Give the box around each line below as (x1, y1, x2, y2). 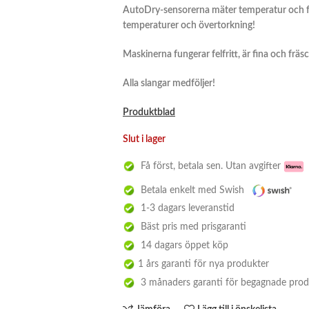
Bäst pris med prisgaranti (134, 221, 246, 232)
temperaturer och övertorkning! (122, 21, 255, 30)
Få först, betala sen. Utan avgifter (134, 161, 283, 171)
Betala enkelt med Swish (134, 186, 247, 195)
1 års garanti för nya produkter (134, 259, 269, 269)
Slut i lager (122, 134, 166, 144)
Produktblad (122, 108, 175, 117)
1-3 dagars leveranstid (134, 203, 235, 213)
